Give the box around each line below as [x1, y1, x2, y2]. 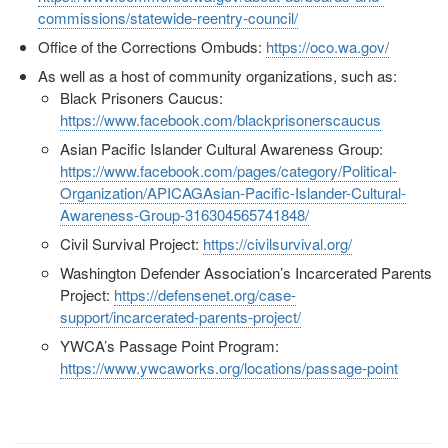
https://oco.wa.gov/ [265, 36, 389, 58]
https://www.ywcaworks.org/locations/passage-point [60, 357, 398, 379]
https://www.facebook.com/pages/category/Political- [60, 160, 397, 182]
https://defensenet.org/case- [114, 284, 296, 306]
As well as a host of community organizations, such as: [37, 65, 397, 87]
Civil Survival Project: [60, 233, 203, 255]
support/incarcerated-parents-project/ [60, 306, 301, 328]
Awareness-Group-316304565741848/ [60, 204, 309, 226]
